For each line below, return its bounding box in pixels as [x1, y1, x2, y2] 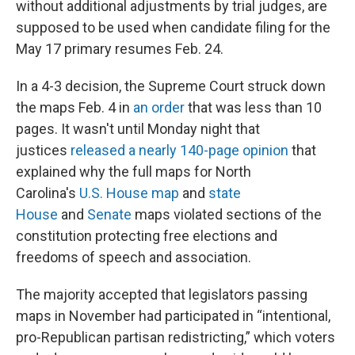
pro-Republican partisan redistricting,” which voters [16, 329, 335, 345]
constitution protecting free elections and [16, 227, 277, 244]
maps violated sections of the [132, 206, 322, 223]
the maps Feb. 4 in [16, 99, 133, 116]
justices [16, 142, 71, 158]
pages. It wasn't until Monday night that [16, 120, 260, 137]
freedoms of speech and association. [16, 249, 251, 265]
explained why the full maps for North [16, 163, 251, 180]
